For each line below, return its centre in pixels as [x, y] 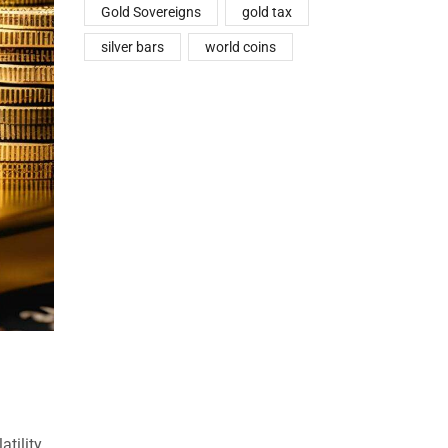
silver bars [132, 47]
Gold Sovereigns [150, 12]
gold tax [267, 12]
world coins [241, 47]
